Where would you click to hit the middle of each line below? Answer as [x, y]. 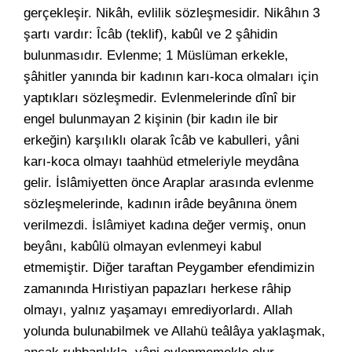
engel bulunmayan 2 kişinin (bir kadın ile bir [151, 119]
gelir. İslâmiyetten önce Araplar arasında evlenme [169, 183]
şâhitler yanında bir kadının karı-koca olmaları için [171, 77]
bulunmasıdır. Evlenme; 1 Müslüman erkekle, [156, 55]
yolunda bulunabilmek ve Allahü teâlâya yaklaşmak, [174, 331]
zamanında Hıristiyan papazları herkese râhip [157, 289]
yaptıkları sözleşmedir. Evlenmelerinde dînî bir [160, 98]
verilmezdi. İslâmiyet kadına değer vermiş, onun [165, 225]
